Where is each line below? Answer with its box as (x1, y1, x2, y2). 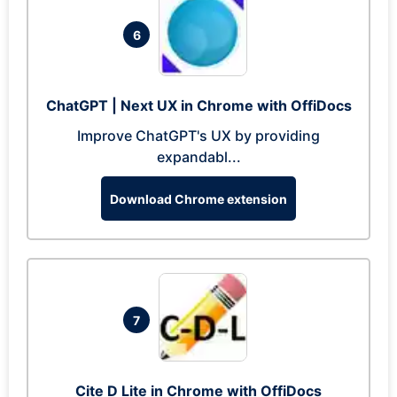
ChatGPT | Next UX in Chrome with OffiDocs (45, 97, 352, 114)
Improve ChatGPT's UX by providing (77, 127, 320, 144)
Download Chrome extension (110, 191, 287, 206)
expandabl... (156, 148, 241, 166)
